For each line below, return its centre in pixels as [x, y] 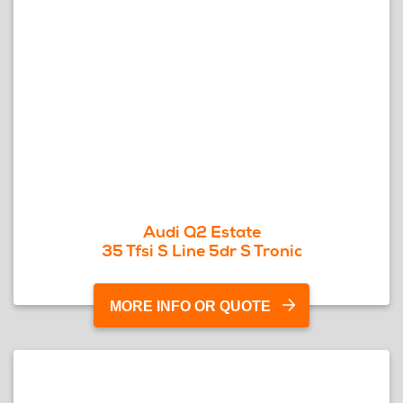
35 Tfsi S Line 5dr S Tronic [201, 251]
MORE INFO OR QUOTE [190, 306]
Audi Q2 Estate [201, 232]
